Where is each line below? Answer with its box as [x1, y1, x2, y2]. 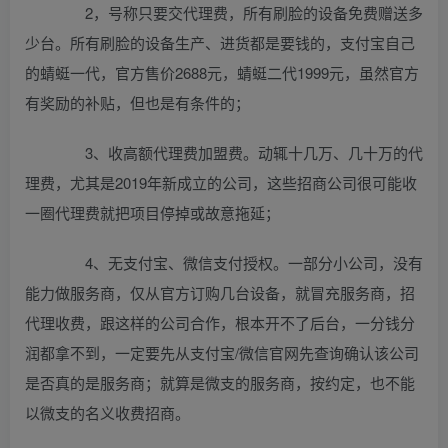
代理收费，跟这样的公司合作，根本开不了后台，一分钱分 [25, 312, 415, 333]
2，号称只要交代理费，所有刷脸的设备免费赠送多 [55, 2, 423, 23]
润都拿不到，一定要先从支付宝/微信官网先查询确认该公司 [25, 342, 419, 363]
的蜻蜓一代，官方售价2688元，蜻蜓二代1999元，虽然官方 [25, 62, 419, 83]
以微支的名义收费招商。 [25, 402, 190, 423]
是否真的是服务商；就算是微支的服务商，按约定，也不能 [25, 372, 415, 393]
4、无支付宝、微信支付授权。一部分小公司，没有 [55, 252, 423, 273]
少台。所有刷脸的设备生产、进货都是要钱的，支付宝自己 [25, 32, 415, 53]
